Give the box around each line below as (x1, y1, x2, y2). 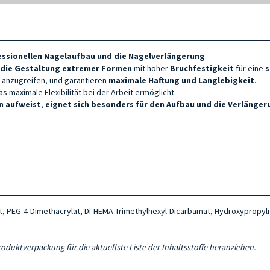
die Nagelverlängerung (114, 50, 205, 61)
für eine (234, 62, 265, 74)
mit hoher (132, 62, 170, 74)
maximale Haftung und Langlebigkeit (108, 74, 254, 86)
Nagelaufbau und (44, 50, 114, 61)
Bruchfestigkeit (170, 62, 234, 74)
